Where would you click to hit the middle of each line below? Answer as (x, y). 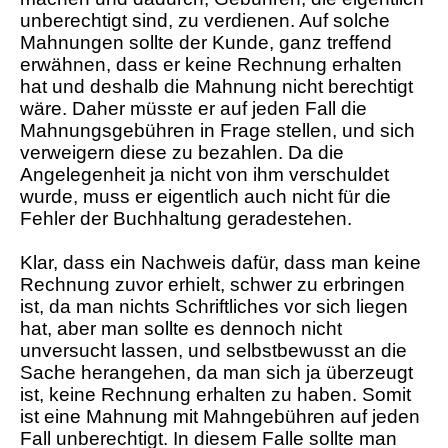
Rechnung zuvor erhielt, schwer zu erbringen (212, 285)
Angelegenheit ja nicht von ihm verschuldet (204, 175)
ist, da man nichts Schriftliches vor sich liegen (214, 307)
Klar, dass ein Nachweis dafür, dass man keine (220, 263)
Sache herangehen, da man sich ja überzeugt (216, 373)
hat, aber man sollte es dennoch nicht (181, 329)
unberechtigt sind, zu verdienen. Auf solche (205, 21)
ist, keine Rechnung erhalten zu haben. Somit (215, 395)
